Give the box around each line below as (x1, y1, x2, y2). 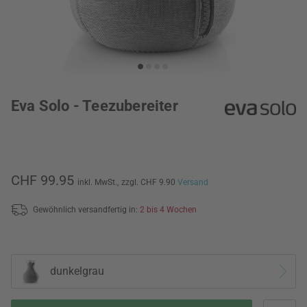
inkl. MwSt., (77, 177, 119, 187)
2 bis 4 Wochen (140, 204, 197, 214)
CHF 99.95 (11, 172, 74, 188)
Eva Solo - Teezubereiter (11, 97, 178, 114)
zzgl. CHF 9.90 (121, 177, 177, 187)
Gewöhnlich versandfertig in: (33, 204, 140, 214)
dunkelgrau (50, 265, 104, 278)
